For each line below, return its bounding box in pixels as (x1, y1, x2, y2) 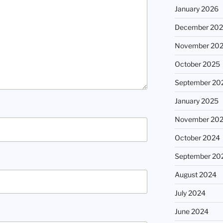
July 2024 (174, 189, 206, 198)
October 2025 (174, 60, 220, 69)
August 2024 (174, 170, 217, 179)
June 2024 (174, 207, 209, 216)
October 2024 (174, 133, 220, 142)
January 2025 (174, 97, 219, 106)
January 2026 (174, 4, 219, 13)
